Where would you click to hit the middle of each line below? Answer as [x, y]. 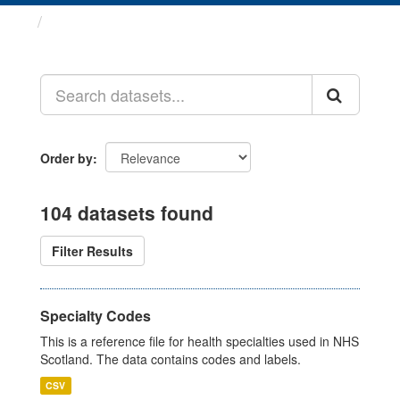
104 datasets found [127, 212]
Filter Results [92, 251]
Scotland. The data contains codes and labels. [171, 359]
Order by [67, 158]
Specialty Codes [96, 316]
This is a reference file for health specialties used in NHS [200, 341]
